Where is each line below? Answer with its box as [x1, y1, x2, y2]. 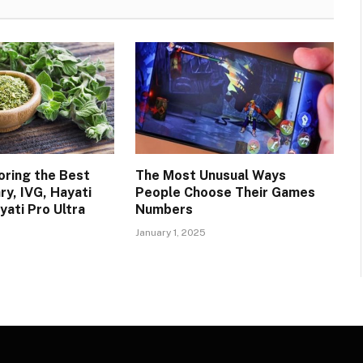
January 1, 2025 [135, 227, 206, 239]
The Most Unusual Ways [135, 168, 286, 184]
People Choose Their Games [135, 185, 315, 201]
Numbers [135, 202, 193, 218]
